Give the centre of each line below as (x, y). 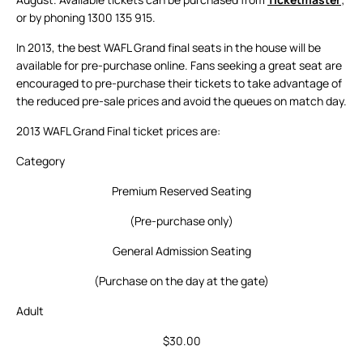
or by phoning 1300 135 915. (86, 18)
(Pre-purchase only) (181, 221)
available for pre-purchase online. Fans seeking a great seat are (179, 66)
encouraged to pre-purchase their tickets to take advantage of (179, 83)
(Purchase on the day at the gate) (181, 281)
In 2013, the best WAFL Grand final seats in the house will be (169, 48)
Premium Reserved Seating (181, 191)
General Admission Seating (181, 251)
